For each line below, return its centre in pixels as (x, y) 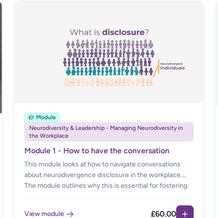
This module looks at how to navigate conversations (103, 164)
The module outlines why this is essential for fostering (106, 186)
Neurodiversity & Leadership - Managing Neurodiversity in (106, 128)
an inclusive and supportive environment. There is (100, 197)
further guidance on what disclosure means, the (97, 207)
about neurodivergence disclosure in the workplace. (103, 175)
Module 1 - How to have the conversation (97, 151)
